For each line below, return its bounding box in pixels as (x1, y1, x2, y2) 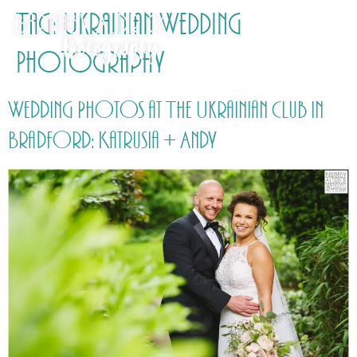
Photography (16, 46, 165, 80)
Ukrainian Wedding (63, 8, 242, 42)
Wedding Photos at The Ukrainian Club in (8, 97, 324, 124)
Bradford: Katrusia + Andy (8, 127, 217, 155)
